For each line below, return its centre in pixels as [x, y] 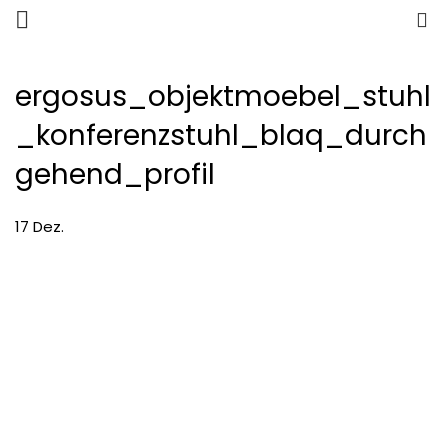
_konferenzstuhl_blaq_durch [221, 138]
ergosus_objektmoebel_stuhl [223, 99]
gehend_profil [115, 177]
